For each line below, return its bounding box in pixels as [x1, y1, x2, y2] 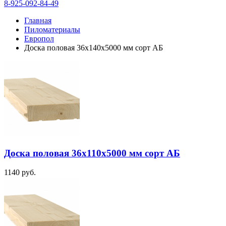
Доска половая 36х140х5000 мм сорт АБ [24, 43, 163, 52]
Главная [24, 16, 51, 25]
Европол [24, 34, 54, 43]
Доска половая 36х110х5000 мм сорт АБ [4, 147, 180, 158]
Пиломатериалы [24, 25, 80, 34]
